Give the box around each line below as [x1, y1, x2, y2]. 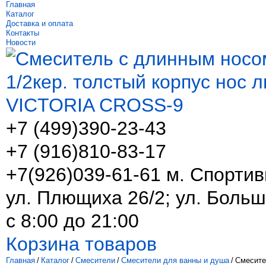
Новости [6, 38, 36, 47]
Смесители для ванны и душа [121, 256, 229, 265]
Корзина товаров [6, 233, 157, 255]
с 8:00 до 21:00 [6, 210, 139, 232]
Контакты [6, 28, 39, 37]
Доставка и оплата [6, 19, 73, 28]
